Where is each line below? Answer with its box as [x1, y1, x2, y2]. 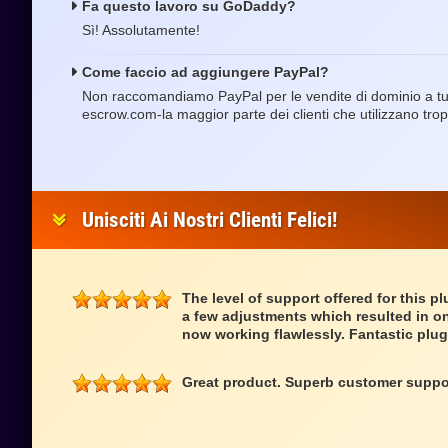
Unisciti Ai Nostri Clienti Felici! [82, 208, 337, 232]
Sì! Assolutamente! [82, 22, 200, 38]
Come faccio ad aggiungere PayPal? [82, 64, 329, 80]
